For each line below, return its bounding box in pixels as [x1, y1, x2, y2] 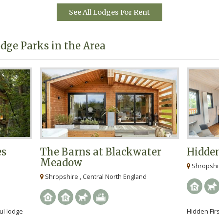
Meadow [40, 156, 82, 169]
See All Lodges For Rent [69, 8, 150, 17]
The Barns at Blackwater [40, 146, 161, 158]
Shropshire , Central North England [44, 172, 147, 181]
